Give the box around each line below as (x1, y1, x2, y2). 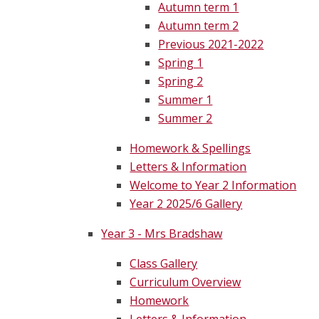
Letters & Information (130, 159, 247, 175)
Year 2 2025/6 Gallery (130, 196, 243, 212)
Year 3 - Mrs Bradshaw (101, 226, 223, 242)
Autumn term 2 (158, 18, 239, 34)
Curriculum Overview (130, 274, 241, 291)
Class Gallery (130, 256, 198, 272)
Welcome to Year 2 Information (130, 177, 297, 194)
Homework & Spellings (130, 140, 251, 157)
